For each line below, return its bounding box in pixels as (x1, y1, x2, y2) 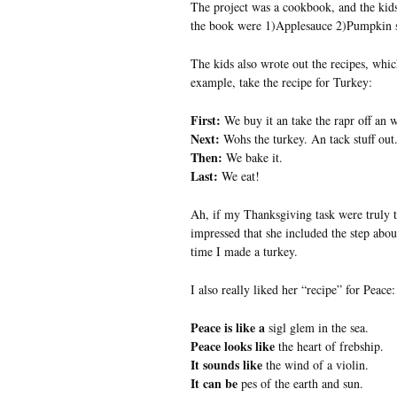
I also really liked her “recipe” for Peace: (190, 280, 395, 298)
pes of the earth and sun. (237, 374, 363, 392)
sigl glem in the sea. (264, 318, 369, 336)
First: (190, 110, 221, 129)
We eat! (217, 167, 260, 184)
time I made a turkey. (190, 242, 298, 260)
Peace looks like (190, 336, 275, 355)
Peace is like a (190, 317, 265, 337)
